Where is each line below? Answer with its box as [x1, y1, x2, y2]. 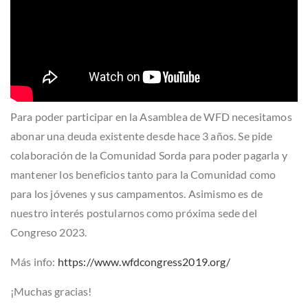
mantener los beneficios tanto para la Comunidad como [10, 167, 276, 181]
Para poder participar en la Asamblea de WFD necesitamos [10, 109, 292, 123]
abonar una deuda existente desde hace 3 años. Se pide [10, 129, 273, 142]
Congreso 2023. [10, 225, 87, 239]
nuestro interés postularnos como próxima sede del [10, 206, 257, 219]
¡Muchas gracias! [10, 284, 92, 298]
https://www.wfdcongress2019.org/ [57, 254, 230, 268]
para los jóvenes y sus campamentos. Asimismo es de [10, 186, 263, 200]
